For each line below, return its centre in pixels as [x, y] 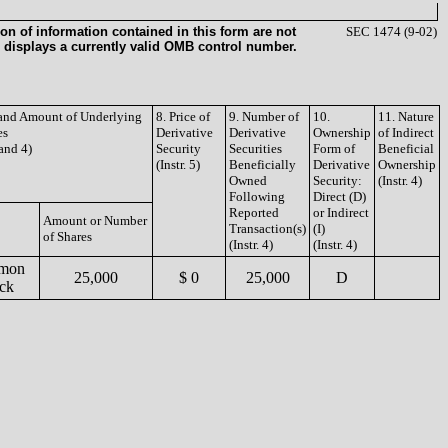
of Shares [67, 236]
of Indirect [406, 132]
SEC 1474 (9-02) [391, 31]
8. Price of [183, 116]
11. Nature [406, 116]
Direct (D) [339, 196]
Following [257, 196]
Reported [254, 212]
